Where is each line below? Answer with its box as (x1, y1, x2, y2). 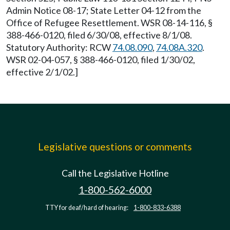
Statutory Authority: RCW (6, 42, 112, 53)
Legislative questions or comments (38, 141, 192, 152)
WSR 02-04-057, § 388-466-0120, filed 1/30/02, (6, 54, 195, 65)
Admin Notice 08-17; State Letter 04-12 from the (6, 5, 201, 16)
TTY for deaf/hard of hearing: (45, 204, 129, 212)
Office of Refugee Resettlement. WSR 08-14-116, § (6, 17, 213, 28)
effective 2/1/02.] (6, 66, 78, 78)
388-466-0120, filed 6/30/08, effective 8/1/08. (6, 29, 192, 41)
